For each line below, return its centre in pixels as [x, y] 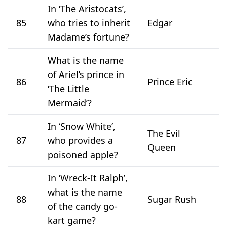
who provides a [80, 140]
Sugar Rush [172, 199]
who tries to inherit [89, 23]
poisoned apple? [83, 154]
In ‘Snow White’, [82, 126]
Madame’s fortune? [88, 37]
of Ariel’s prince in [86, 74]
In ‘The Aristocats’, [87, 8]
